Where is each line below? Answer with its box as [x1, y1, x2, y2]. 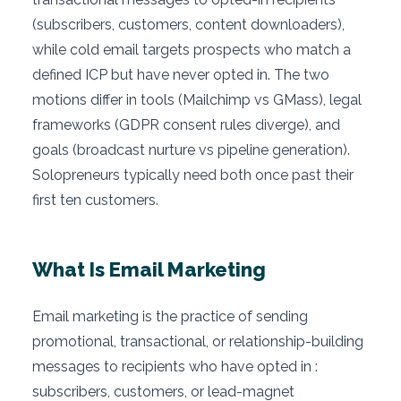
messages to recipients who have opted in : [32, 358, 318, 375]
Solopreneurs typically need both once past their [32, 166, 354, 183]
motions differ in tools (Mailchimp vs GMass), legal [32, 91, 362, 108]
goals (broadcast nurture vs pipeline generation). [32, 141, 350, 158]
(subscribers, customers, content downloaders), [32, 16, 345, 33]
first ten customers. [32, 192, 158, 209]
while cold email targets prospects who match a [32, 41, 351, 58]
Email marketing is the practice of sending [32, 308, 308, 325]
